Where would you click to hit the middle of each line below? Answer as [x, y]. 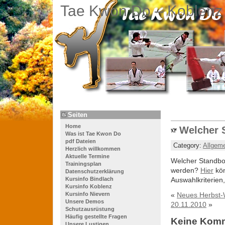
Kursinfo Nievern [88, 194]
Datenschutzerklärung [95, 171]
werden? [186, 170]
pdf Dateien [81, 141]
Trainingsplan [83, 163]
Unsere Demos [85, 201]
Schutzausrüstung [90, 209]
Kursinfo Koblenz [89, 186]
